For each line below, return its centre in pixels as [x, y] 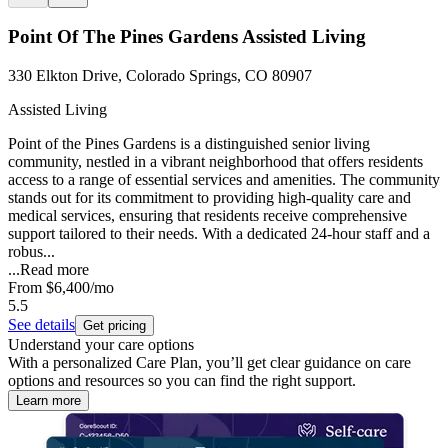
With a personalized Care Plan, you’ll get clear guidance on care [209, 362]
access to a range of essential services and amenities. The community [224, 179]
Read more [54, 269]
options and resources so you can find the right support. [182, 380]
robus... [31, 251]
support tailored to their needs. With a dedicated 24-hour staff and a [219, 233]
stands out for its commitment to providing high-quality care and [209, 197]
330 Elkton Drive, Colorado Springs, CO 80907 [160, 75]
